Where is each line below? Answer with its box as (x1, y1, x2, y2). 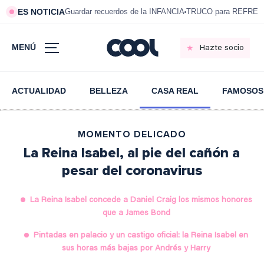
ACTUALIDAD (12, 86, 66, 95)
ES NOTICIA (18, 7, 65, 16)
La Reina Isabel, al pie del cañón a (24, 144, 240, 161)
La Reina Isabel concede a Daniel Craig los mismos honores (29, 196, 252, 204)
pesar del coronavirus (61, 162, 202, 179)
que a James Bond (102, 209, 170, 217)
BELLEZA (90, 86, 128, 95)
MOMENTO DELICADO (77, 128, 186, 140)
